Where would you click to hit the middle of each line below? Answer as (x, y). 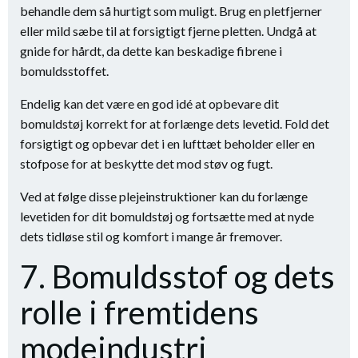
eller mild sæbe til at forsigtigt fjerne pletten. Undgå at (168, 31)
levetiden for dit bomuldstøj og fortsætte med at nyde (167, 216)
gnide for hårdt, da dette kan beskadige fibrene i (151, 51)
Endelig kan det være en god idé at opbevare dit (149, 103)
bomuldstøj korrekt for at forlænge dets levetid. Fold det (175, 123)
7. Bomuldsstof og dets (177, 276)
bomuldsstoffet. (64, 71)
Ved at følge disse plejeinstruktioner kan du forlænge (164, 196)
